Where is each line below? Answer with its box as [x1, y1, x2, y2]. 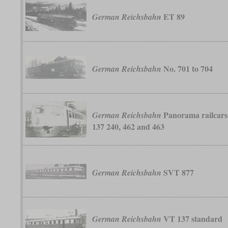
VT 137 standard [161, 212, 223, 224]
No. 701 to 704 [161, 63, 213, 75]
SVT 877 [161, 166, 194, 179]
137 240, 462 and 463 [92, 120, 165, 132]
